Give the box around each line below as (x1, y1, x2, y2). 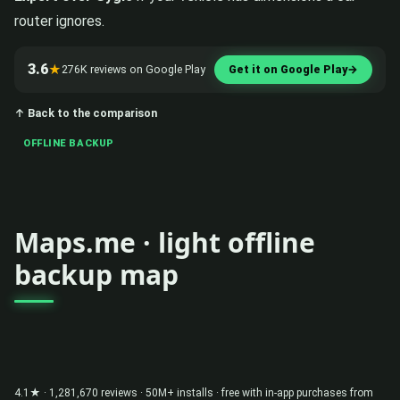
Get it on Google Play (229, 62, 347, 76)
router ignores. (14, 12, 104, 29)
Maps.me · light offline (14, 223, 315, 261)
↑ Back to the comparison (14, 105, 157, 120)
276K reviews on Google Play (62, 62, 205, 76)
